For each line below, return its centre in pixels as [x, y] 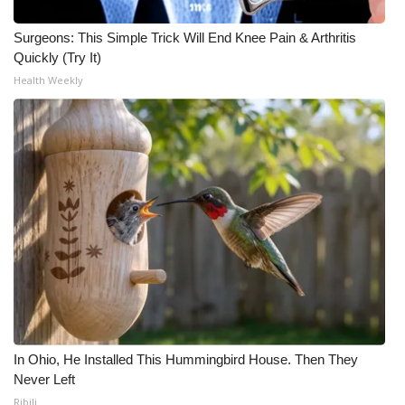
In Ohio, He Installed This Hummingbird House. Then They [186, 359]
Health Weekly [48, 80]
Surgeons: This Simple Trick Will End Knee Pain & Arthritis [185, 37]
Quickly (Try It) [57, 57]
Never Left [44, 379]
